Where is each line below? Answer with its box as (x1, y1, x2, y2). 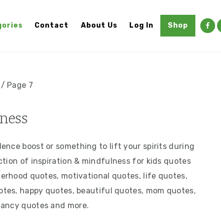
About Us (80, 21, 117, 30)
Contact (35, 21, 69, 30)
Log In (129, 21, 153, 30)
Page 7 (7, 80, 33, 90)
